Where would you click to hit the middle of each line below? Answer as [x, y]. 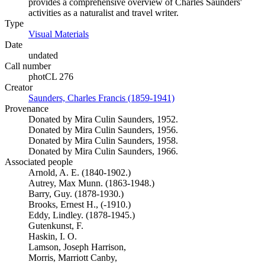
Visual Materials [59, 34]
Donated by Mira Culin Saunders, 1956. [103, 130]
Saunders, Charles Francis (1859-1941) [101, 98]
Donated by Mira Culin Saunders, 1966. [103, 151]
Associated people [39, 162]
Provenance [27, 109]
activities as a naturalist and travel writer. [104, 13]
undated [43, 55]
